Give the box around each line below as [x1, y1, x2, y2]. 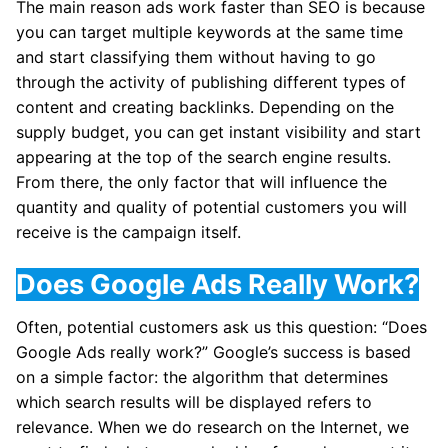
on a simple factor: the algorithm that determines [16, 367, 388, 388]
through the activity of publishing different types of [16, 72, 406, 93]
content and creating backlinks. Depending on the [16, 97, 394, 118]
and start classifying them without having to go [16, 47, 376, 68]
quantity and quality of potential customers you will [16, 197, 407, 218]
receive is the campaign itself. [16, 222, 241, 243]
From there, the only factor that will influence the [16, 172, 387, 193]
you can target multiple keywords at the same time [16, 22, 403, 43]
